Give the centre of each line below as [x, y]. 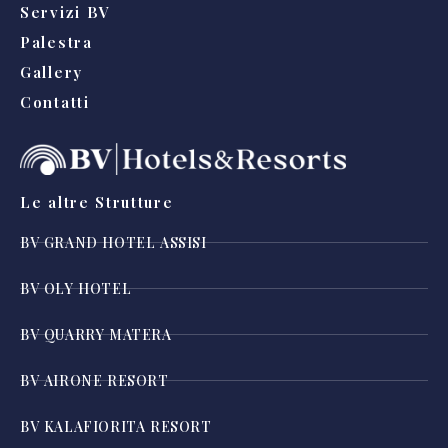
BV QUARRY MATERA [96, 334]
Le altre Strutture [97, 201]
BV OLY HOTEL [76, 288]
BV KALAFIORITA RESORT [116, 426]
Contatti [55, 102]
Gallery [51, 72]
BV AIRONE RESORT [94, 380]
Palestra [56, 42]
